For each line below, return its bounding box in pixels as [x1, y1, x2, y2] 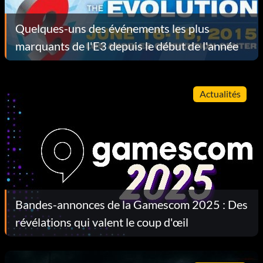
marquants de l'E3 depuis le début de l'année [15, 38, 238, 53]
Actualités [199, 88, 241, 100]
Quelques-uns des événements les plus [15, 21, 210, 35]
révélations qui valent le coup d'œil [15, 214, 188, 229]
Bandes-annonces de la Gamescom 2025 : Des [15, 197, 248, 211]
